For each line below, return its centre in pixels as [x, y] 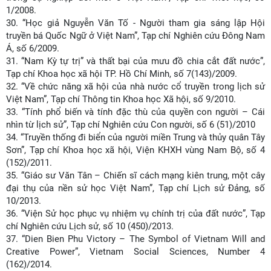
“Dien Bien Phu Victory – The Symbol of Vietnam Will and [144, 239]
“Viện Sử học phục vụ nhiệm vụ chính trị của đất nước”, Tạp [143, 214]
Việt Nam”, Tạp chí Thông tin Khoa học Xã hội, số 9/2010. [121, 99]
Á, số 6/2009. [33, 48]
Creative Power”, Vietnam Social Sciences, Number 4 [135, 252]
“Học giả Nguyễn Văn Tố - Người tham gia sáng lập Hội [144, 23]
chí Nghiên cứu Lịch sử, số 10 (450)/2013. [90, 226]
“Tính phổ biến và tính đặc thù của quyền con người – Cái [143, 112]
